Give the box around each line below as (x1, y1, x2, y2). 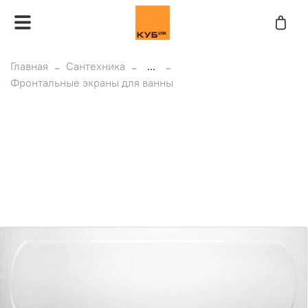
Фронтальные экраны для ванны (10, 75, 173, 89)
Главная (10, 58, 48, 73)
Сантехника (66, 58, 125, 73)
